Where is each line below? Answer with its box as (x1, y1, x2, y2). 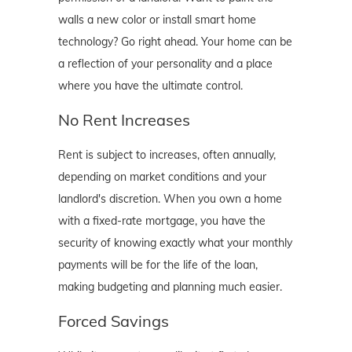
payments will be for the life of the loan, (58, 258, 258, 273)
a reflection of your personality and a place (58, 57, 273, 71)
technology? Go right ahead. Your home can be (58, 35, 292, 49)
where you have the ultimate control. (58, 79, 243, 93)
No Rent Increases (58, 110, 190, 130)
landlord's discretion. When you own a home (58, 192, 282, 207)
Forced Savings (58, 311, 169, 332)
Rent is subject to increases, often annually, (58, 148, 276, 163)
